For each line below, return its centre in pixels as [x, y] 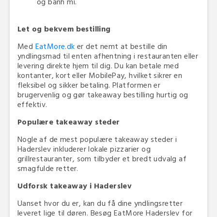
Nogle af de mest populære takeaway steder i [97, 139]
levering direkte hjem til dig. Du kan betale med [98, 66]
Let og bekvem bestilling [65, 29]
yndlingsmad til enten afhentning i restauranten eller [108, 56]
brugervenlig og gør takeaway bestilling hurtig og [103, 95]
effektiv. [34, 104]
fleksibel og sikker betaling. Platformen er [89, 85]
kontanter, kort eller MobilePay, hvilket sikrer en [100, 75]
